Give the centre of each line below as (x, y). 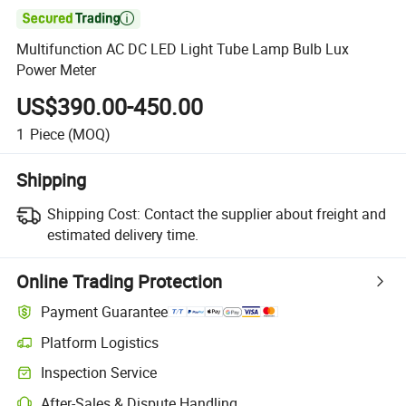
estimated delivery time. (122, 234)
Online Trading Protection (120, 281)
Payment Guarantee (105, 312)
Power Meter (57, 70)
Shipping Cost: (93, 213)
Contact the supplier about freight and (265, 213)
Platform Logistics (100, 342)
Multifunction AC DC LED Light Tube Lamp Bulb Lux (183, 49)
